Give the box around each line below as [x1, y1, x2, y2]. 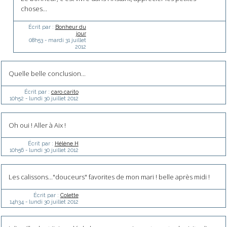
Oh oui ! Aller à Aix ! [8, 120, 66, 130]
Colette [60, 192, 79, 198]
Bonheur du [55, 23, 86, 30]
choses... [21, 4, 48, 13]
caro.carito [51, 88, 79, 95]
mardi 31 [48, 36, 70, 43]
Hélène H [54, 140, 79, 146]
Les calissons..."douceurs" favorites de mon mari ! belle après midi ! [8, 172, 210, 181]
